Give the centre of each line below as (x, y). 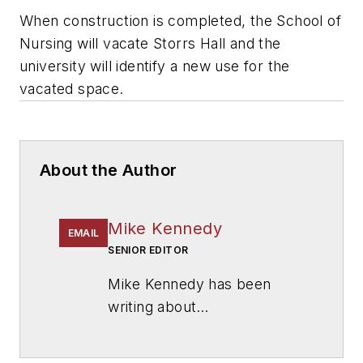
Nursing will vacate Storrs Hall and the (150, 43)
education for (155, 329)
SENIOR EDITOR (148, 250)
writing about (152, 306)
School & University (175, 352)
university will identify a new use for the (155, 66)
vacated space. (72, 88)
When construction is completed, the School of (180, 20)
